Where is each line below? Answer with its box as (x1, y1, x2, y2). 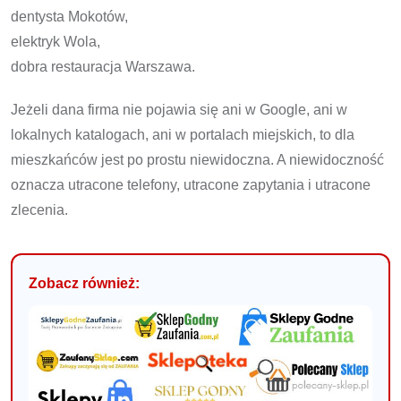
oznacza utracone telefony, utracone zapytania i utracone (11, 176, 371, 192)
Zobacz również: (29, 275, 140, 291)
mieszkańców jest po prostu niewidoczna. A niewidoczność (11, 151, 384, 167)
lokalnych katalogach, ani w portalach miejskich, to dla (11, 126, 354, 142)
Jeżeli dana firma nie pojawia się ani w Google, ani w (11, 101, 347, 117)
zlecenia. (11, 201, 68, 218)
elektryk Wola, (11, 33, 100, 49)
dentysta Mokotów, (11, 8, 128, 24)
